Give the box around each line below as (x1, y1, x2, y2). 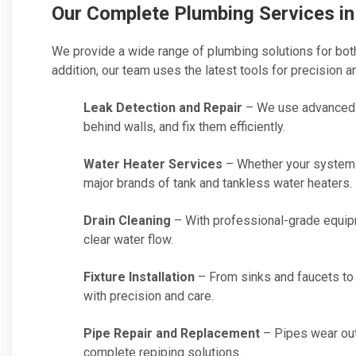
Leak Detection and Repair (83, 100, 242, 115)
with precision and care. (83, 288, 214, 304)
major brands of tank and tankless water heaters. (83, 176, 352, 191)
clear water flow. (83, 232, 173, 247)
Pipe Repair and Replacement (83, 326, 260, 341)
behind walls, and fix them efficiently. (83, 119, 285, 134)
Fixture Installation (83, 269, 195, 284)
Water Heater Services (83, 157, 222, 172)
